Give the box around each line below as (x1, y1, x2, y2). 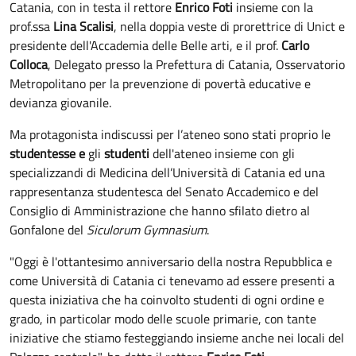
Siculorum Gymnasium (87, 219, 207, 239)
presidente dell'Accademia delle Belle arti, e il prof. (10, 35, 281, 55)
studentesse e (10, 143, 85, 163)
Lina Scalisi (53, 16, 114, 36)
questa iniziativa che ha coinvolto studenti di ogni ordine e (10, 289, 324, 309)
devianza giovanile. (10, 92, 114, 112)
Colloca (10, 54, 48, 74)
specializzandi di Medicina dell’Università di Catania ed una (10, 162, 325, 182)
